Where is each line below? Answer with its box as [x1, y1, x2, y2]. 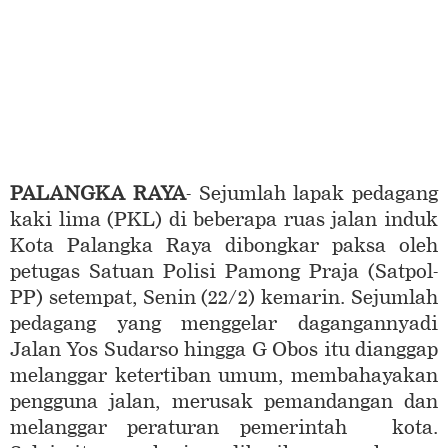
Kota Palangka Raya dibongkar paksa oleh [10, 234, 438, 258]
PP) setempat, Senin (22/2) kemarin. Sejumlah [10, 286, 438, 310]
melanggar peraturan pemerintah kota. [10, 416, 438, 440]
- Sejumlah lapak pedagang [185, 182, 438, 206]
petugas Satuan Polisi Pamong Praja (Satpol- [10, 260, 438, 284]
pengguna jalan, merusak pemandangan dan [10, 390, 438, 414]
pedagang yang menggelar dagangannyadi [10, 312, 438, 336]
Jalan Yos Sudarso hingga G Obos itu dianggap [10, 338, 438, 362]
